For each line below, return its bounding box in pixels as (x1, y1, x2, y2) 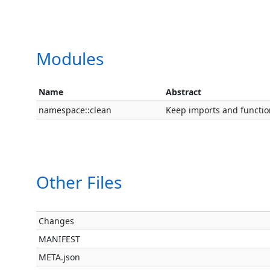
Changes (39, 215, 75, 227)
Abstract (166, 86, 202, 98)
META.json (39, 251, 81, 263)
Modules (36, 46, 104, 70)
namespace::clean (39, 104, 112, 116)
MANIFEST (39, 233, 81, 245)
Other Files (36, 170, 122, 193)
